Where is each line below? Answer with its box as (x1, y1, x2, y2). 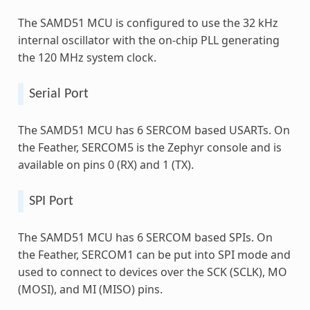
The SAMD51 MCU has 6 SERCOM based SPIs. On (17, 229, 273, 245)
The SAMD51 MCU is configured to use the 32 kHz (17, 15, 278, 30)
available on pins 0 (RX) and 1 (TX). (17, 156, 194, 172)
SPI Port (28, 194, 73, 208)
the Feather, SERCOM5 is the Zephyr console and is (17, 139, 282, 155)
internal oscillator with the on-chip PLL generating (17, 32, 280, 48)
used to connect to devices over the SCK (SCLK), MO (17, 264, 287, 280)
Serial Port (28, 86, 89, 101)
